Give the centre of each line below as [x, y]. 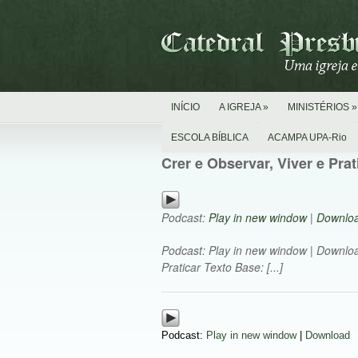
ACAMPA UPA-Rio [307, 137]
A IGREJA [240, 107]
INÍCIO [185, 107]
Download [328, 335]
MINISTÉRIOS [318, 107]
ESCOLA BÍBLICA [210, 137]
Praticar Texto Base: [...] [222, 267]
